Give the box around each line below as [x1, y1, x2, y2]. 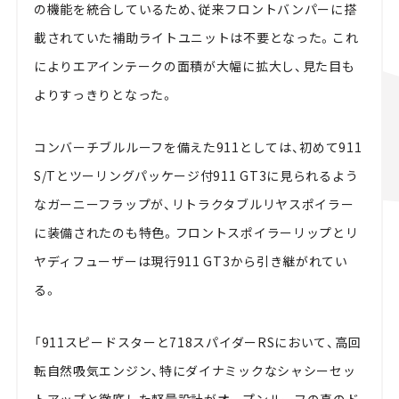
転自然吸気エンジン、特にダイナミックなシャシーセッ [33, 362, 356, 380]
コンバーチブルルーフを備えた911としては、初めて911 [33, 138, 362, 157]
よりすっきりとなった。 [33, 85, 175, 104]
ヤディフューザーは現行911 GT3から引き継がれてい [33, 252, 348, 271]
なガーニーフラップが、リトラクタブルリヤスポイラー [33, 195, 354, 214]
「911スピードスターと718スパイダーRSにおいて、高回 [33, 333, 362, 352]
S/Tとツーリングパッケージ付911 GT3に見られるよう [33, 167, 359, 185]
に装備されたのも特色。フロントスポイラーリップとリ [33, 224, 359, 242]
